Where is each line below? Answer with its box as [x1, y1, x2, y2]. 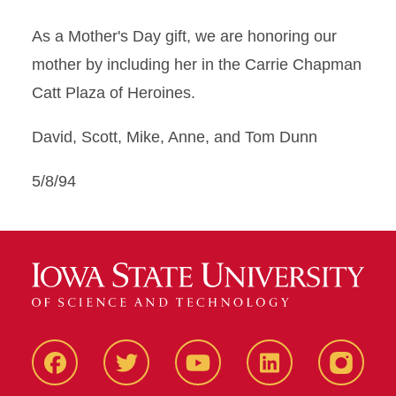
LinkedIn [269, 367, 330, 385]
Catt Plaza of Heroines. [32, 84, 195, 102]
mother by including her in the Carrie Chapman [32, 56, 362, 73]
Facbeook [54, 367, 125, 385]
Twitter [126, 367, 173, 385]
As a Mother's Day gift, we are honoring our [32, 27, 337, 45]
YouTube [197, 367, 260, 385]
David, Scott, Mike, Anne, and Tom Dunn [32, 128, 317, 146]
